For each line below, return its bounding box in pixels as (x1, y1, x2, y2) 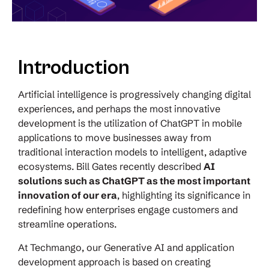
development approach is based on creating (18, 255, 211, 268)
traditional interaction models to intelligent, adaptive (18, 145, 247, 158)
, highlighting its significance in (117, 189, 250, 201)
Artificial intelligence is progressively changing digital (18, 88, 251, 100)
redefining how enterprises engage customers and (18, 203, 238, 216)
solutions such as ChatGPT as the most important (18, 174, 250, 187)
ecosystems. (18, 160, 74, 172)
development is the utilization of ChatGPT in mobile (18, 116, 242, 129)
